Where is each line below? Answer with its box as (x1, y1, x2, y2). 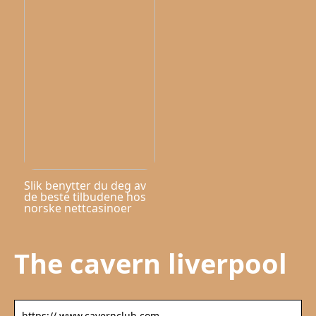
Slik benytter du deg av (23, 178, 146, 194)
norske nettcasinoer (23, 200, 132, 217)
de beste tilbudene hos (23, 189, 146, 205)
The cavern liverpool (14, 245, 287, 282)
